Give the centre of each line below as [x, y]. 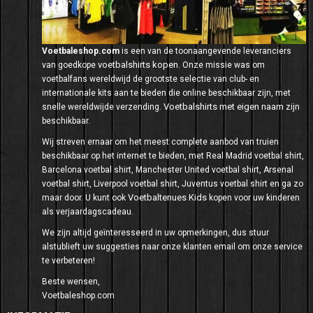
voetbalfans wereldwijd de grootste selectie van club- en [151, 79]
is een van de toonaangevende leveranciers [205, 51]
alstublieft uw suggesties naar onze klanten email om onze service [172, 246]
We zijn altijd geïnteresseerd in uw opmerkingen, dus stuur [155, 232]
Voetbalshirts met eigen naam [224, 106]
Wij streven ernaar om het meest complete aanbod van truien [160, 141]
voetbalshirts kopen [138, 64]
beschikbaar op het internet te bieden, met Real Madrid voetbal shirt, [173, 155]
